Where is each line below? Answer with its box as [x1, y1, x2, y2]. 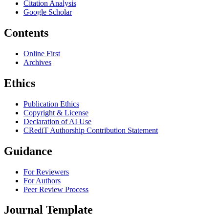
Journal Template [4, 203, 93, 217]
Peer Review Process [23, 185, 88, 194]
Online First [23, 49, 60, 58]
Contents [4, 26, 48, 39]
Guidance [4, 144, 52, 157]
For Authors [23, 176, 61, 185]
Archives [23, 58, 51, 66]
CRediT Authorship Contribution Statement [23, 126, 158, 134]
